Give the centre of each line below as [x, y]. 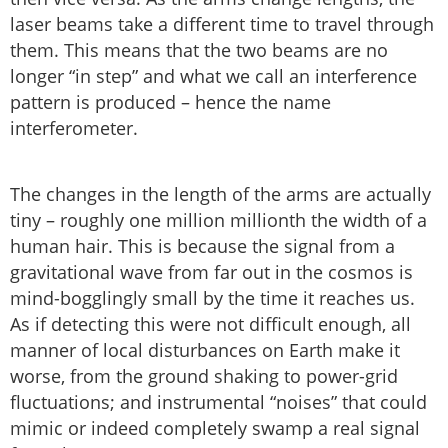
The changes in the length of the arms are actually [220, 194]
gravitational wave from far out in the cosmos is [211, 272]
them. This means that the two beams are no [199, 50]
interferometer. [74, 128]
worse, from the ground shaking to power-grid [204, 376]
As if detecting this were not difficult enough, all [210, 324]
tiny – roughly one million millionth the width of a [218, 220]
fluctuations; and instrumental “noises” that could [218, 402]
